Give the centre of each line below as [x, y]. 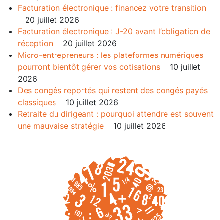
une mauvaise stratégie [61, 126]
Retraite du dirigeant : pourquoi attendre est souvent [116, 114]
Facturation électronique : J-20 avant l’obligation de [114, 31]
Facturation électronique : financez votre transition [112, 8]
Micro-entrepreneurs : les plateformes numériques [110, 55]
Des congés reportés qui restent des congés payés [113, 90]
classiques [37, 102]
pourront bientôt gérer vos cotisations [89, 67]
